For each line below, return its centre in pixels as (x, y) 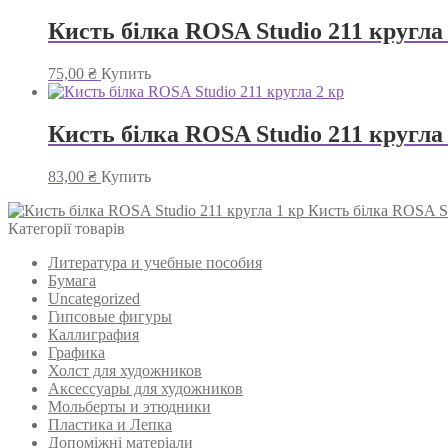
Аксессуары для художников (145, 389)
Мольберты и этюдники (129, 407)
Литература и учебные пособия (155, 263)
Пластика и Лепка (110, 425)
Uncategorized (94, 299)
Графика (76, 353)
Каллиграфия (93, 335)
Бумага (72, 281)
